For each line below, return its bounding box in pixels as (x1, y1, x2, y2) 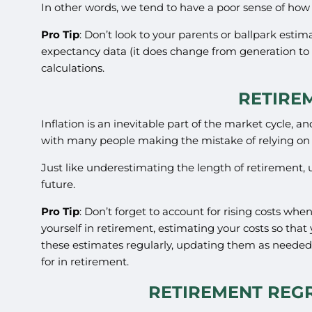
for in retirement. (41, 254, 130, 268)
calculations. (41, 61, 105, 75)
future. (41, 177, 76, 191)
